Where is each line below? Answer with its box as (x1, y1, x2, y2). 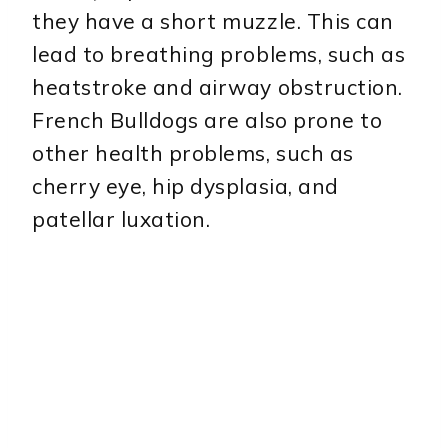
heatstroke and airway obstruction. (32, 73, 403, 100)
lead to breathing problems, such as (32, 40, 406, 67)
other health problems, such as (32, 139, 354, 166)
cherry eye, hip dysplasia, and (32, 172, 339, 199)
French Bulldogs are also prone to (32, 106, 383, 133)
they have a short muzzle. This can (32, 7, 394, 34)
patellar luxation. (32, 205, 211, 232)
